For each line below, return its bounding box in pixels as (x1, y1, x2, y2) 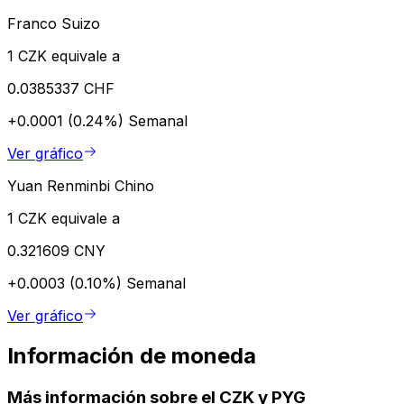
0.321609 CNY (7, 241, 106, 260)
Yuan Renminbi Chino (7, 176, 154, 195)
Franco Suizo (7, 14, 100, 32)
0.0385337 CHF (7, 78, 115, 97)
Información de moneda (7, 342, 256, 369)
